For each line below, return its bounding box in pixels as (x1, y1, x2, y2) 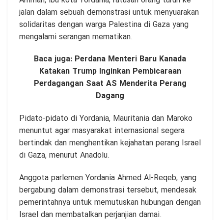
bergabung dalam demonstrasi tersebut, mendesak (19, 184, 196, 196)
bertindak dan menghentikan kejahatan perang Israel (19, 137, 201, 150)
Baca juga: (34, 53, 75, 66)
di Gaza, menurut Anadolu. (19, 149, 110, 162)
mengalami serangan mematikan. (19, 30, 133, 43)
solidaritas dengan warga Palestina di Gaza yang (19, 18, 189, 31)
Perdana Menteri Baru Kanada (75, 53, 186, 66)
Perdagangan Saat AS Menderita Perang (33, 78, 187, 90)
